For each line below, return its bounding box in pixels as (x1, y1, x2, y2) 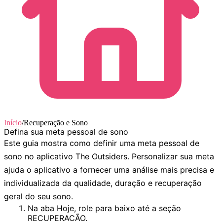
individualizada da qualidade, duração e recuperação (4, 178, 202, 188)
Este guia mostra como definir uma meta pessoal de (4, 138, 199, 148)
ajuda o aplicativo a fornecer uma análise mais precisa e (4, 164, 214, 175)
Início (4, 118, 22, 127)
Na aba (28, 203, 57, 213)
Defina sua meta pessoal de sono (4, 126, 128, 137)
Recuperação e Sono (24, 118, 88, 127)
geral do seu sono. (4, 191, 73, 201)
